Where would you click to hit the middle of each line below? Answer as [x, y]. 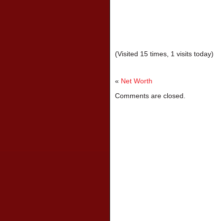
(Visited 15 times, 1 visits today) [164, 54]
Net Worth [137, 81]
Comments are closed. [150, 96]
